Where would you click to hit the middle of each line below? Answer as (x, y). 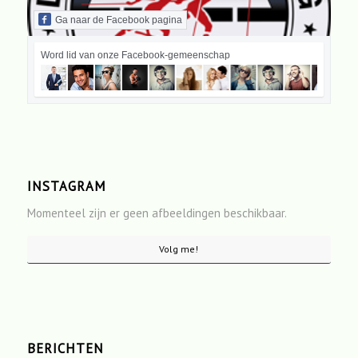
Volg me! (179, 249)
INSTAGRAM (66, 187)
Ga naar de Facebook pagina (118, 20)
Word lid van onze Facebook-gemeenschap (135, 56)
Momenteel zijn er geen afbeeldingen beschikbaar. (157, 213)
